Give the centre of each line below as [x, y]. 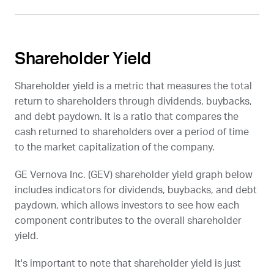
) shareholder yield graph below [181, 175]
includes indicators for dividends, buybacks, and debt [136, 190]
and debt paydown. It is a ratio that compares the [127, 117]
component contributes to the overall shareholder [128, 220]
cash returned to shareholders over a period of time [132, 132]
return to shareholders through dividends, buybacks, [133, 101]
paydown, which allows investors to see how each [127, 205]
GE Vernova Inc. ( [53, 175]
